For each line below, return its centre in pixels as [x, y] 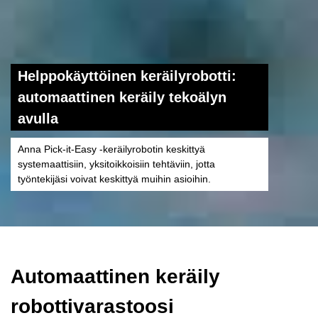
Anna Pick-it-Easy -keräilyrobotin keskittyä [111, 149]
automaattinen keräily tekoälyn [122, 97]
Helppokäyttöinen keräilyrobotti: [127, 76]
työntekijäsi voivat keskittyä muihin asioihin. [114, 179]
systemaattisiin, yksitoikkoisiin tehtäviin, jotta [116, 164]
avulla [38, 118]
